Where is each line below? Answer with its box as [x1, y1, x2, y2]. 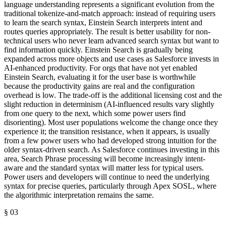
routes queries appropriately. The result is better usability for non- [4, 27, 210, 36]
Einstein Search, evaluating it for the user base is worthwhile [4, 73, 196, 82]
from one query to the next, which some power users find [4, 109, 186, 118]
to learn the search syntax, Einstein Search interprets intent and [4, 18, 202, 27]
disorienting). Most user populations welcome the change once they [4, 118, 218, 127]
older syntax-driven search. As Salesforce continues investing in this [4, 145, 219, 154]
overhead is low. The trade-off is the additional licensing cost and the [4, 91, 222, 100]
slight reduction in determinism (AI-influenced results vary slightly [4, 100, 214, 109]
